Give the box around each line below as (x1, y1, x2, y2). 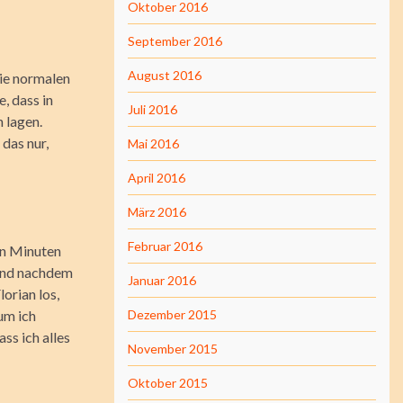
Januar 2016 (128, 273, 196, 288)
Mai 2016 (128, 136, 179, 151)
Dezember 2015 (128, 307, 217, 322)
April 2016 (128, 170, 185, 185)
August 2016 (128, 67, 201, 83)
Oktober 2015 (128, 375, 208, 390)
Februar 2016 (128, 238, 202, 254)
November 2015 (128, 341, 218, 356)
